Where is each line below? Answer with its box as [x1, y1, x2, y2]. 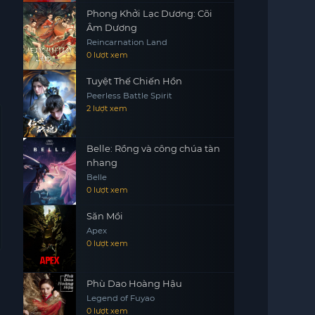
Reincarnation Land [86, 37, 167, 47]
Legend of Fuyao [86, 293, 155, 303]
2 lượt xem [86, 103, 127, 113]
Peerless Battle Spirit [86, 91, 172, 101]
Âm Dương [86, 22, 137, 33]
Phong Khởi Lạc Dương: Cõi [86, 8, 212, 19]
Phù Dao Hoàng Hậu [86, 278, 182, 289]
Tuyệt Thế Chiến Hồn [86, 75, 182, 86]
